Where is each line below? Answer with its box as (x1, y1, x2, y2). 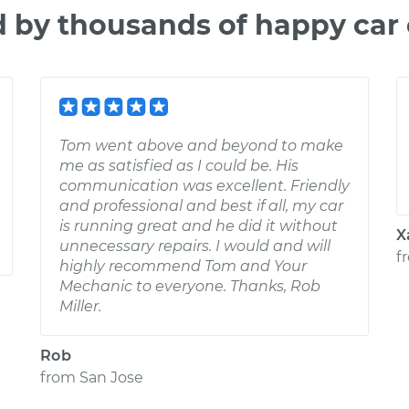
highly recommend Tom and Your (59, 257, 307, 275)
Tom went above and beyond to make (59, 137, 343, 154)
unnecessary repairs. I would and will (59, 237, 330, 255)
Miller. (59, 298, 101, 315)
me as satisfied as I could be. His (59, 157, 299, 174)
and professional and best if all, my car (59, 197, 343, 215)
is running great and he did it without (59, 217, 338, 235)
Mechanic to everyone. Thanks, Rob (59, 278, 320, 295)
